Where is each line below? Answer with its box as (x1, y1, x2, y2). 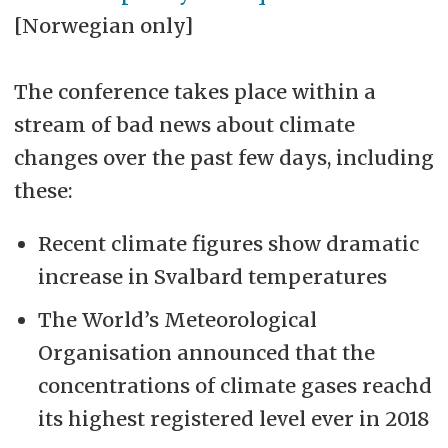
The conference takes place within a (13, 78, 376, 104)
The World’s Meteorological (37, 306, 317, 332)
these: (13, 177, 73, 203)
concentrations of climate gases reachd (37, 372, 432, 398)
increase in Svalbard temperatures (37, 263, 387, 289)
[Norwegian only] (13, 12, 193, 38)
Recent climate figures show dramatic (37, 230, 419, 256)
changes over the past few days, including (13, 144, 434, 170)
